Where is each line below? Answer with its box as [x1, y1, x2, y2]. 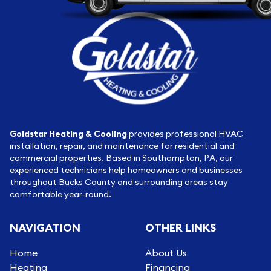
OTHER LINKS [145, 221, 216, 235]
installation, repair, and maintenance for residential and [10, 140, 235, 152]
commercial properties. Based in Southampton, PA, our [10, 152, 233, 164]
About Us [145, 247, 187, 260]
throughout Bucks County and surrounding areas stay [10, 177, 228, 188]
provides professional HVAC [127, 128, 243, 140]
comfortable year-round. [10, 189, 111, 200]
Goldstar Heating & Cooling [10, 128, 127, 140]
